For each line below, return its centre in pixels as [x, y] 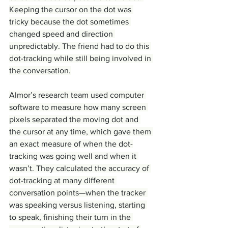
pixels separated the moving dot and [75, 120]
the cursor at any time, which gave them [81, 132]
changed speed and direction [62, 34]
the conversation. [40, 71]
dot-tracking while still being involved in [81, 59]
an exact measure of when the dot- [71, 144]
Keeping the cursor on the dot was [71, 10]
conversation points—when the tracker [78, 193]
